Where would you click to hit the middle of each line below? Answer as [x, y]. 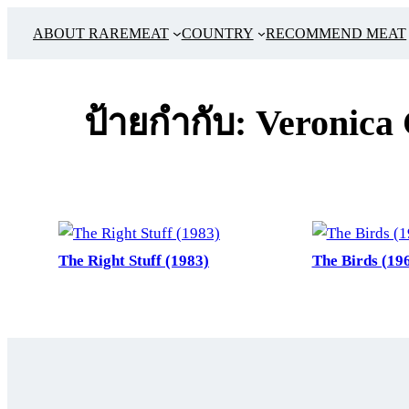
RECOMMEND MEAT [336, 33]
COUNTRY [217, 33]
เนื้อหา [29, 93]
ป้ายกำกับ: [170, 123]
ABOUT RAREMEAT [101, 33]
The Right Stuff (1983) [134, 261]
